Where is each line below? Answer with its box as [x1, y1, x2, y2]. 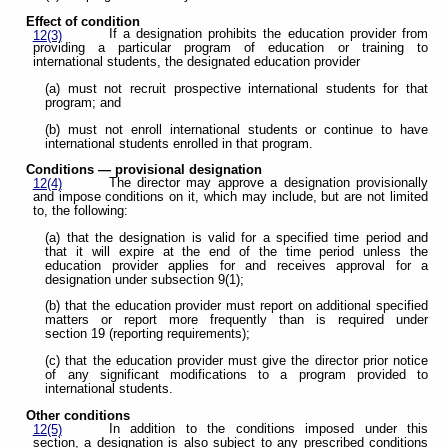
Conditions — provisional [26, 163, 190, 178]
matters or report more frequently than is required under [45, 313, 428, 328]
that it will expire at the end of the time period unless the [45, 244, 428, 259]
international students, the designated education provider [32, 55, 360, 70]
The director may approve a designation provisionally [108, 176, 428, 191]
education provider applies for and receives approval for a [45, 258, 428, 273]
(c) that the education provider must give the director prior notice [45, 354, 428, 369]
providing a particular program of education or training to [32, 41, 428, 56]
